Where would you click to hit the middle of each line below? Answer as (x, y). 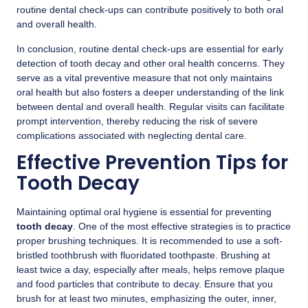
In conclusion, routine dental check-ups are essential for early (150, 48)
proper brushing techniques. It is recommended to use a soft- (150, 241)
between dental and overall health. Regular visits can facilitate (151, 106)
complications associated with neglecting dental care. (132, 135)
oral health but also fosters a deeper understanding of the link (150, 92)
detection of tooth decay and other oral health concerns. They (151, 63)
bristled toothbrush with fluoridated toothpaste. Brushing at (143, 255)
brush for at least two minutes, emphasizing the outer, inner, (146, 299)
